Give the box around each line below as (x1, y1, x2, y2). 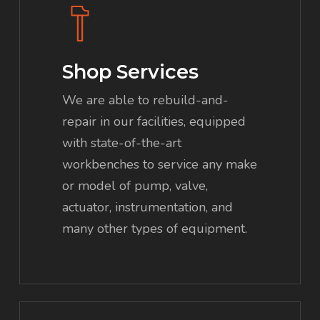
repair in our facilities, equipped (62, 112, 246, 130)
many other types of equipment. (62, 219, 248, 237)
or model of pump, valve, (62, 176, 209, 194)
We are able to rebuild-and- (62, 91, 229, 109)
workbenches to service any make (62, 155, 258, 173)
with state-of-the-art (62, 134, 182, 151)
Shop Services (62, 59, 199, 84)
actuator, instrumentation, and (62, 198, 234, 216)
